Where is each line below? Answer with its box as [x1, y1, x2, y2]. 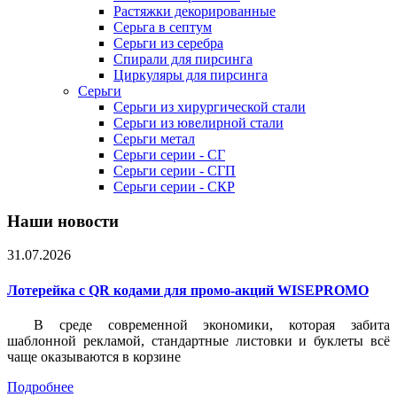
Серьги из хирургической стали [113, 99, 306, 114]
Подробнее [7, 378, 74, 394]
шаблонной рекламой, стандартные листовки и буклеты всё [7, 332, 390, 348]
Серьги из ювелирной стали [113, 115, 284, 130]
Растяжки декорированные [113, 4, 276, 19]
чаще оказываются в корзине [7, 348, 181, 364]
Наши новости [7, 211, 119, 230]
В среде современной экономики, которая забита [34, 316, 390, 332]
